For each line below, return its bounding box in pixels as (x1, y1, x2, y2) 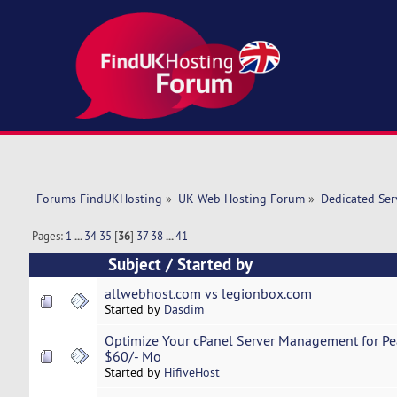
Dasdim (163, 301, 204, 318)
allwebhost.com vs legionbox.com (104, 284, 312, 303)
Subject (107, 253, 161, 276)
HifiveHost (163, 364, 220, 381)
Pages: (32, 229, 66, 244)
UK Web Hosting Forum (177, 191, 305, 207)
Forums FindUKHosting (35, 191, 162, 207)
